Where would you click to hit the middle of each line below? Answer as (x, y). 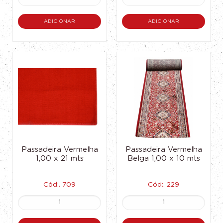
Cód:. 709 (59, 185)
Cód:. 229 (164, 185)
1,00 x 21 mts (59, 159)
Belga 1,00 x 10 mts (164, 159)
